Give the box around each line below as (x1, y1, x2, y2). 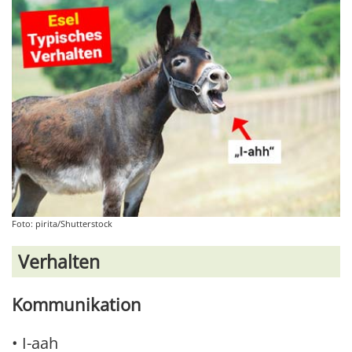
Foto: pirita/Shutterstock (12, 218, 112, 229)
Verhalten (18, 249, 100, 274)
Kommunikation (12, 293, 141, 316)
